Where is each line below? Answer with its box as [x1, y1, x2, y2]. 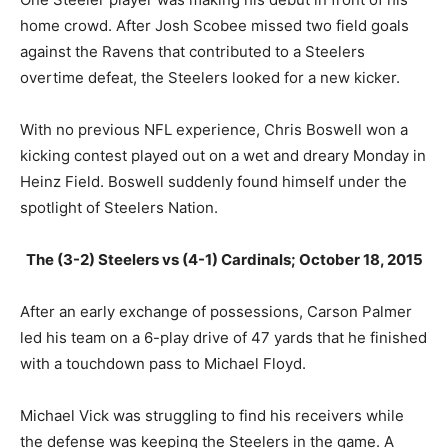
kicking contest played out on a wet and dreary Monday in [20, 146, 426, 166]
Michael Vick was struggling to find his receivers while [20, 406, 404, 426]
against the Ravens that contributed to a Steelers [20, 42, 365, 62]
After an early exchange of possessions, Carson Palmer [20, 302, 412, 322]
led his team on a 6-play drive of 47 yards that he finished [20, 328, 427, 348]
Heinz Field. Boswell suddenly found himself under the [20, 172, 407, 192]
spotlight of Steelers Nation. [20, 198, 218, 218]
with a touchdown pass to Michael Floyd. [20, 354, 306, 374]
